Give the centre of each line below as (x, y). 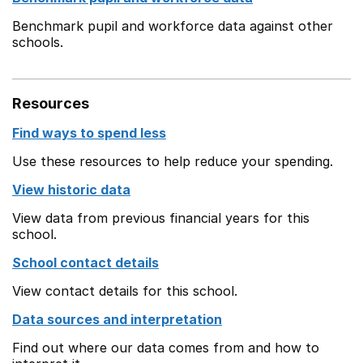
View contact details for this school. (125, 291)
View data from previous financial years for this (161, 218)
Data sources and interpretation (117, 319)
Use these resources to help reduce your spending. (173, 161)
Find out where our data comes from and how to (166, 348)
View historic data (71, 190)
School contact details (85, 263)
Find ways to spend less (89, 133)
